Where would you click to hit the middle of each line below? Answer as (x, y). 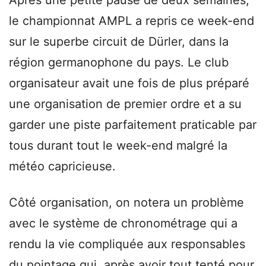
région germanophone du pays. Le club (119, 62)
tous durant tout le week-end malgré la (118, 145)
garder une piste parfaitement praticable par (133, 124)
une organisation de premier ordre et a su (125, 104)
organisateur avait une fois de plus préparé (129, 83)
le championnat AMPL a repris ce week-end (132, 20)
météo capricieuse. (62, 166)
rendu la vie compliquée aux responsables (127, 244)
